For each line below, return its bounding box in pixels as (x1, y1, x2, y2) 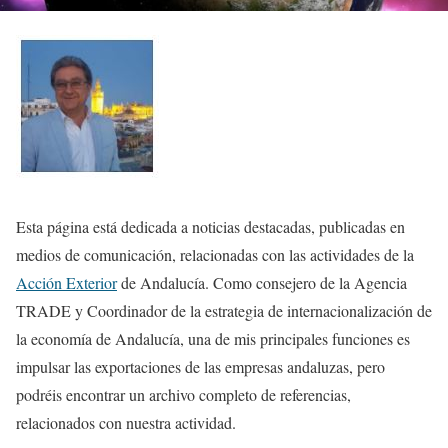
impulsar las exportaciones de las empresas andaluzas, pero (16, 356, 385, 377)
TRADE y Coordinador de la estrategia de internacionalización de (16, 300, 432, 321)
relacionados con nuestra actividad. (16, 412, 236, 433)
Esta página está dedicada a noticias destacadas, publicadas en (16, 216, 405, 237)
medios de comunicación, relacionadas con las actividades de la (16, 244, 414, 265)
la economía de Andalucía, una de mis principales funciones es (16, 328, 410, 349)
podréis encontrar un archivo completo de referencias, (16, 384, 351, 405)
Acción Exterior (16, 272, 117, 293)
